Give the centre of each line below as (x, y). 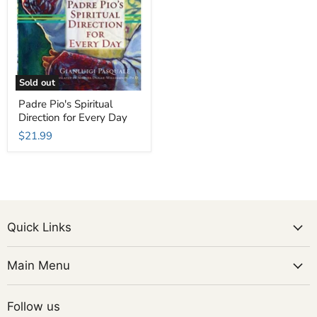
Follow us (34, 307)
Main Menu (39, 266)
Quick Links (39, 227)
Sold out (37, 83)
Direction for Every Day (73, 118)
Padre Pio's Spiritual (65, 104)
